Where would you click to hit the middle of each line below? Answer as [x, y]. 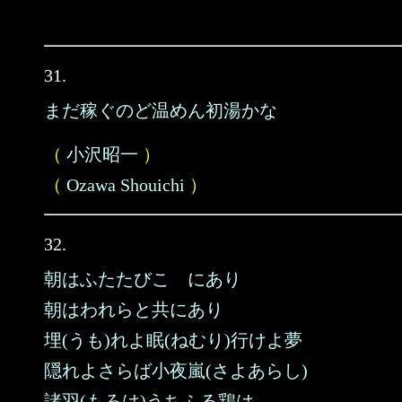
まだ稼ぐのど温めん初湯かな [161, 110]
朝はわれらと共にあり [134, 310]
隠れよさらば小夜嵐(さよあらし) [176, 371]
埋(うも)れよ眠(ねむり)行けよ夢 [173, 340]
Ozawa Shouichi [126, 185]
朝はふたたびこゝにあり [143, 279]
